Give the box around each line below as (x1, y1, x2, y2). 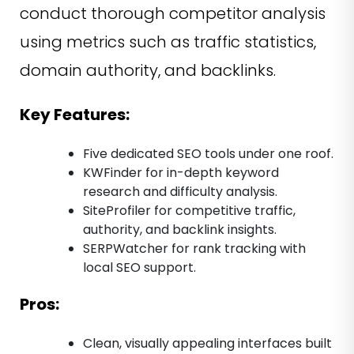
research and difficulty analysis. (83, 183, 277, 201)
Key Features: (20, 104, 130, 126)
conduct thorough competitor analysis (20, 2, 326, 25)
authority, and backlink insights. (83, 220, 277, 239)
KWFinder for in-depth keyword (83, 164, 279, 183)
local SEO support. (83, 258, 196, 277)
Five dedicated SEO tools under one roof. (83, 145, 333, 164)
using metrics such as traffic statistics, (20, 31, 316, 54)
